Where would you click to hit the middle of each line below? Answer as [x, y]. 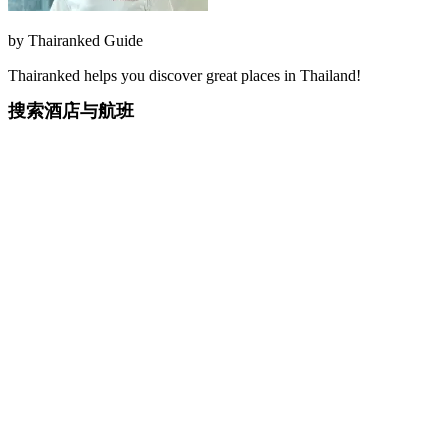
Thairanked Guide [85, 40]
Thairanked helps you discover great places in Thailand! [184, 75]
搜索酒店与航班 [71, 110]
